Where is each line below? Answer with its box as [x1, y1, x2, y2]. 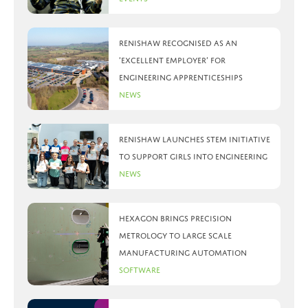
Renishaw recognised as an [118, 38, 237, 48]
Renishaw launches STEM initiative [118, 135, 270, 144]
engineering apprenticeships [118, 73, 243, 82]
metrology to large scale [118, 231, 232, 241]
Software [118, 265, 160, 275]
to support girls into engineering [118, 152, 267, 162]
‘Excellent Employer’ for [118, 56, 225, 65]
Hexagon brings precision [118, 214, 232, 223]
